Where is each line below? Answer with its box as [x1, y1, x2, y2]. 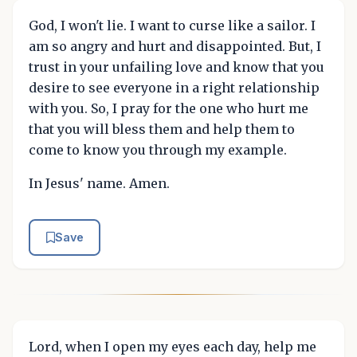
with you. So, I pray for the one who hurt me [29, 100, 308, 116]
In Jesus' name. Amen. [29, 175, 170, 191]
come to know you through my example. [29, 142, 287, 158]
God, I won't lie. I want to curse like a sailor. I [29, 18, 316, 33]
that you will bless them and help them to [29, 121, 295, 137]
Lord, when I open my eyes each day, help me [29, 338, 316, 355]
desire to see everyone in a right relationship [29, 80, 320, 96]
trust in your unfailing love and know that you [29, 59, 324, 75]
